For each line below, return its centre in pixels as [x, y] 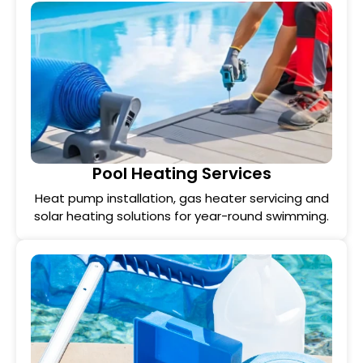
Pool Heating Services [181, 173]
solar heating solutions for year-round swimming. [181, 216]
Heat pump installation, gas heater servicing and [181, 198]
